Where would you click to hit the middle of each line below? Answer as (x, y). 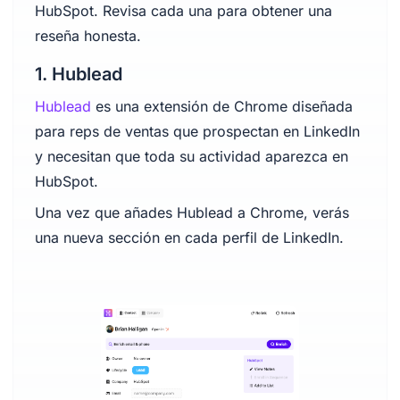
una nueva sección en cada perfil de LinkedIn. (189, 237)
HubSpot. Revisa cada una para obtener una (183, 11)
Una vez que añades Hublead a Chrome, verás (192, 212)
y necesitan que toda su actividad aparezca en (191, 156)
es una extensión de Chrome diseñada (221, 106)
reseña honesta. (87, 36)
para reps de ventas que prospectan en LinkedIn (197, 131)
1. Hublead (78, 74)
